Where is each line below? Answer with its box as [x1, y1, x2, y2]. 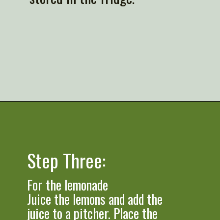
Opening [27, 111, 55, 119]
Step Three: [27, 146, 106, 174]
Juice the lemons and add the [27, 189, 163, 209]
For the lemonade [27, 175, 109, 195]
